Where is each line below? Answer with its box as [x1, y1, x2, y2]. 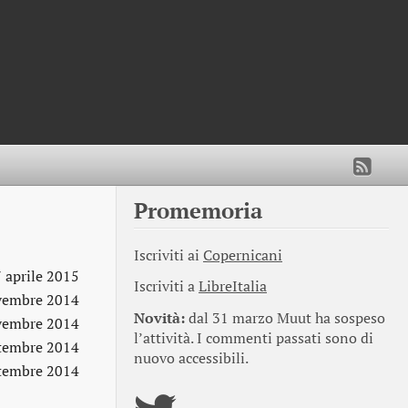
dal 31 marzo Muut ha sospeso [185, 309, 385, 329]
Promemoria [134, 195, 262, 225]
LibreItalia [199, 277, 267, 297]
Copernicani [203, 245, 282, 265]
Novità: [134, 309, 185, 329]
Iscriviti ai [134, 245, 203, 265]
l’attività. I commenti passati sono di [134, 329, 373, 349]
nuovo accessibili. [134, 349, 249, 369]
